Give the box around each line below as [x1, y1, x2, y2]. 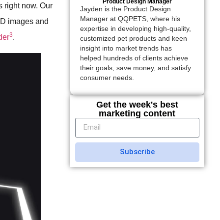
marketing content [99, 108, 176, 118]
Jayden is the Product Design [80, 5, 171, 13]
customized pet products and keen [80, 35, 187, 43]
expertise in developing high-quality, [80, 25, 191, 33]
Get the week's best [96, 99, 178, 110]
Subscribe [119, 147, 155, 157]
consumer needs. [80, 74, 134, 82]
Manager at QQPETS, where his [80, 15, 180, 23]
